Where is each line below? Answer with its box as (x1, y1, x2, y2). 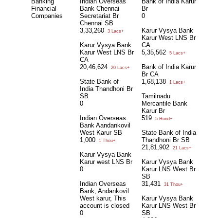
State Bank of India (142, 129, 196, 137)
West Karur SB (80, 129, 122, 137)
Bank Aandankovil (80, 122, 130, 129)
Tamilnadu (142, 92, 170, 100)
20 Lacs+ (109, 65, 129, 71)
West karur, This (80, 195, 126, 202)
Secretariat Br (80, 12, 119, 20)
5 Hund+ (154, 116, 172, 122)
